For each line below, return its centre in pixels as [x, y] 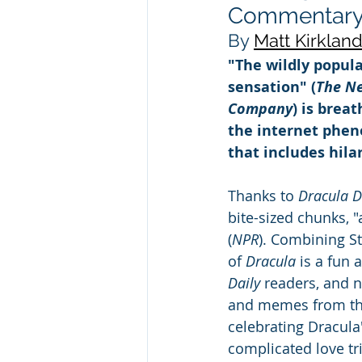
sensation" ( [272, 86]
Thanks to [263, 195]
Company [260, 108]
